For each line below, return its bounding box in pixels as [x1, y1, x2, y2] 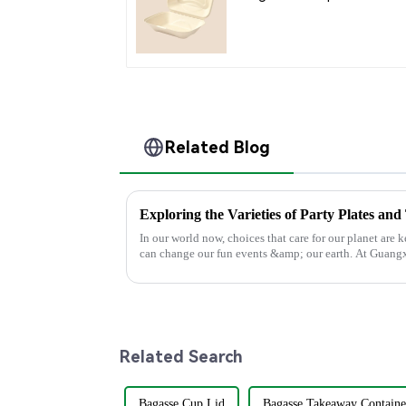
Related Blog [165, 137, 271, 157]
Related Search [120, 346, 243, 366]
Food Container [240, 20, 353, 35]
